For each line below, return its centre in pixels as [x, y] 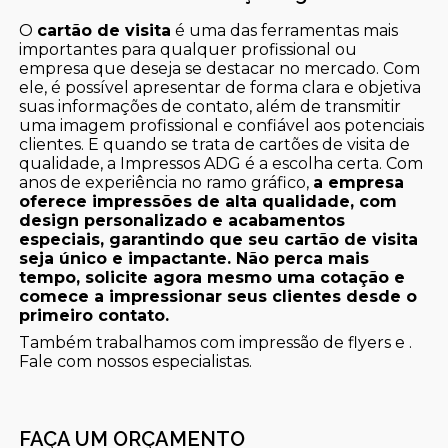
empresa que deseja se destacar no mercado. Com [220, 69]
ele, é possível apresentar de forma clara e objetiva [220, 88]
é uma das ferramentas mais [285, 31]
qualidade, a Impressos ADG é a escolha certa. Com [221, 164]
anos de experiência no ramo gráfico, [166, 183]
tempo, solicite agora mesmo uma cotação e [212, 278]
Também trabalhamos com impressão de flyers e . [216, 343]
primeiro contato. [94, 316]
